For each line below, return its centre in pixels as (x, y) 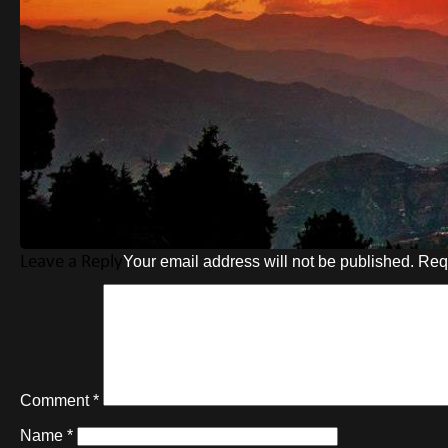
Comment (57, 400)
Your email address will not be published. (269, 261)
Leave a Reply (72, 260)
